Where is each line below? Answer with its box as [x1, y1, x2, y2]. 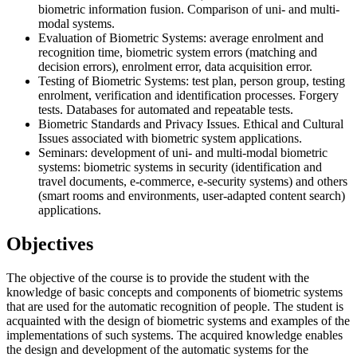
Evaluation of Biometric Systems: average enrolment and [38, 30, 324, 45]
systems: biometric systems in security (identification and [38, 159, 322, 174]
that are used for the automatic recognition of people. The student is [6, 299, 343, 313]
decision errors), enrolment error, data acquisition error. [38, 59, 312, 73]
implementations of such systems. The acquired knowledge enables [6, 328, 343, 342]
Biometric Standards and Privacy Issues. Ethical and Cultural [38, 116, 343, 131]
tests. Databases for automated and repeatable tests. [38, 102, 293, 116]
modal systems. [38, 16, 115, 30]
